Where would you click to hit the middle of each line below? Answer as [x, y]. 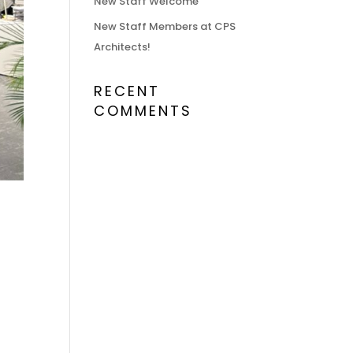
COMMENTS [143, 111]
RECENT [127, 91]
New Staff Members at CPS [165, 26]
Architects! [123, 47]
